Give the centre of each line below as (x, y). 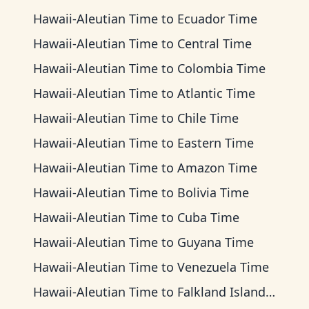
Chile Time (208, 118)
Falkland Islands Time (221, 292)
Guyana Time (216, 242)
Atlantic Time (216, 93)
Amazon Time (217, 168)
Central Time (215, 43)
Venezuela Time (223, 267)
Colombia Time (221, 68)
